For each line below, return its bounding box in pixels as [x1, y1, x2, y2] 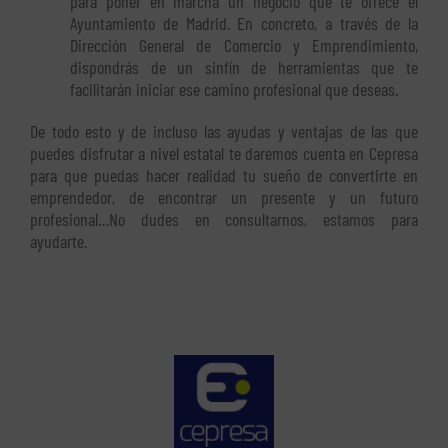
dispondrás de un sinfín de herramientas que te [70, 56, 418, 79]
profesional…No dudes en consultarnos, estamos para [30, 208, 418, 231]
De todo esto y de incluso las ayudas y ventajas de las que [30, 120, 418, 143]
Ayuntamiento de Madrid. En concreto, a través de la [70, 12, 418, 35]
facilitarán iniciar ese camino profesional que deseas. [70, 78, 398, 101]
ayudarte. [30, 230, 87, 253]
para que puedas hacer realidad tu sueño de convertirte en [30, 164, 418, 187]
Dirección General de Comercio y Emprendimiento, [70, 34, 418, 57]
